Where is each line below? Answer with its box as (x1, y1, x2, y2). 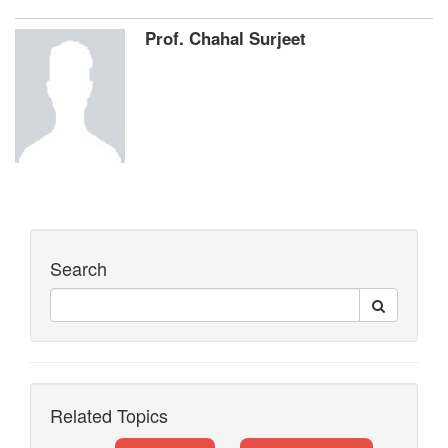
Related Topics (50, 402, 168, 429)
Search (50, 255, 107, 282)
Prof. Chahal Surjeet (145, 26, 306, 51)
